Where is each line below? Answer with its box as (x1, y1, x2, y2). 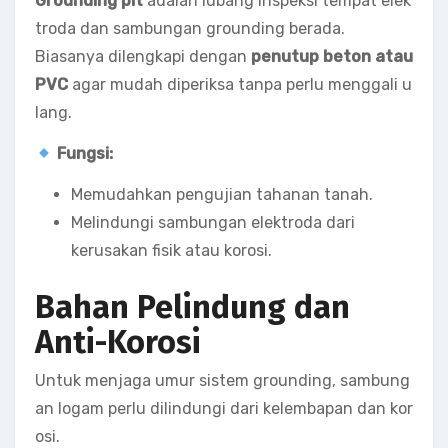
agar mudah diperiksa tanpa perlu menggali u (68, 75, 412, 94)
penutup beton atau (251, 47, 413, 66)
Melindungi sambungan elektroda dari (71, 213, 355, 232)
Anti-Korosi (35, 323, 201, 361)
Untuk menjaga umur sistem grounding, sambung (35, 370, 410, 390)
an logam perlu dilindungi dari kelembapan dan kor (35, 398, 413, 418)
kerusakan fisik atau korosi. (71, 241, 272, 260)
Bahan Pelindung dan (35, 288, 350, 326)
